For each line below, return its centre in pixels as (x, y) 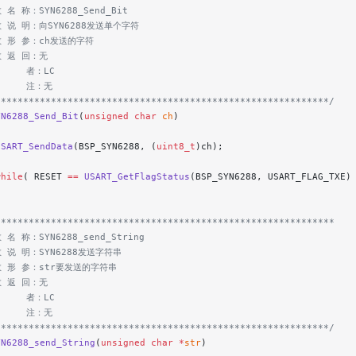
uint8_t (176, 147)
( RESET (45, 177)
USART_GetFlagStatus (134, 177)
